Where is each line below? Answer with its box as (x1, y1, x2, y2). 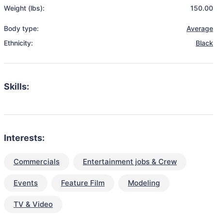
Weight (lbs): (4, 4, 45, 12)
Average (186, 24, 213, 32)
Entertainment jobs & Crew (83, 157, 177, 166)
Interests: (4, 133, 45, 143)
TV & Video (14, 200, 53, 209)
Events (14, 178, 38, 187)
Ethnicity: (4, 39, 33, 47)
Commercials (14, 157, 60, 166)
